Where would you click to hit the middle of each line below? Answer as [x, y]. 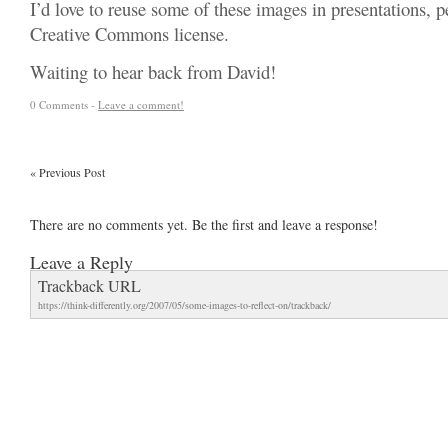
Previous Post [70, 172]
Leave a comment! [141, 104]
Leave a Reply [81, 262]
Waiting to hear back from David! [153, 71]
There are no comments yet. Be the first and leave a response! [204, 224]
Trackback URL [89, 285]
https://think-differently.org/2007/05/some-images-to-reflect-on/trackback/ [184, 305]
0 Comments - [64, 104]
